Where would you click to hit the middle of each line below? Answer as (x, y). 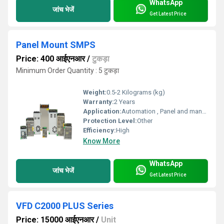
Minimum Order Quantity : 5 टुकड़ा (67, 70)
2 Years (124, 101)
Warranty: (98, 101)
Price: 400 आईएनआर (50, 58)
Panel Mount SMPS (56, 44)
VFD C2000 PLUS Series (65, 205)
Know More (101, 141)
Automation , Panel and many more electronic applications (162, 111)
